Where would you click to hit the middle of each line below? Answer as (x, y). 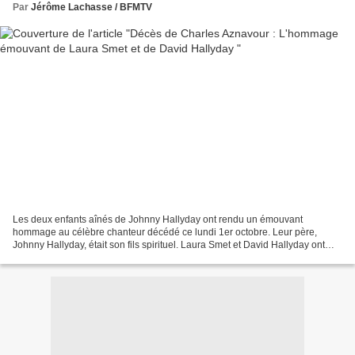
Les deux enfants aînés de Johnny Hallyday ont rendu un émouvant (158, 219)
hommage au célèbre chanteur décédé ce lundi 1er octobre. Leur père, (165, 232)
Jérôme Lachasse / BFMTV (92, 8)
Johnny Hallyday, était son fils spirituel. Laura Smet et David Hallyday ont (169, 244)
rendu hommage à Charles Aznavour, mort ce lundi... (126, 257)
